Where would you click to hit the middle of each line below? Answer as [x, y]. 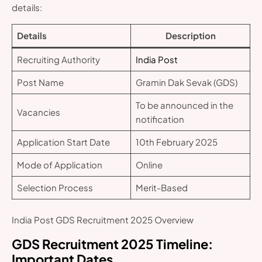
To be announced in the [184, 105]
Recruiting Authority [58, 60]
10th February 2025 [176, 142]
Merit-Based [161, 188]
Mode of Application [59, 165]
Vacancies [38, 112]
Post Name [40, 82]
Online [149, 165]
